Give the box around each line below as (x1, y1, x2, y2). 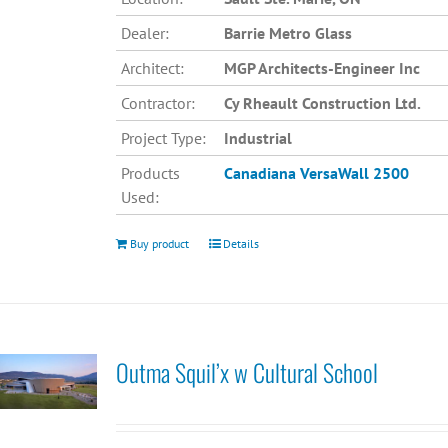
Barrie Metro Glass (223, 23, 352, 44)
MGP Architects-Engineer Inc (223, 58, 420, 79)
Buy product (129, 236, 189, 252)
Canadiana (223, 163, 296, 184)
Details (222, 236, 259, 252)
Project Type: (120, 128, 206, 149)
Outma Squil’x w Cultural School (115, 354, 378, 390)
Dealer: (120, 23, 169, 44)
